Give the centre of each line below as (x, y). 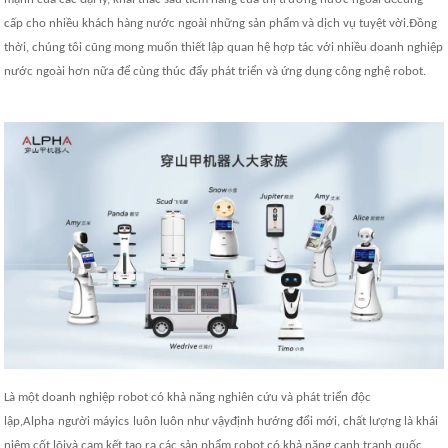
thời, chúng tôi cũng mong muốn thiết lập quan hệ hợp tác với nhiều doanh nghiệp (224, 48)
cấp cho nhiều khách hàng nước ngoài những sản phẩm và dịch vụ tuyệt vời (205, 24)
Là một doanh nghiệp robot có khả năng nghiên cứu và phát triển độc (188, 398)
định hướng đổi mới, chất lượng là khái (334, 422)
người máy (87, 422)
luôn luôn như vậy (182, 422)
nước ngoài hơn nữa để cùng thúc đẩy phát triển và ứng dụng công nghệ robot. (215, 72)
